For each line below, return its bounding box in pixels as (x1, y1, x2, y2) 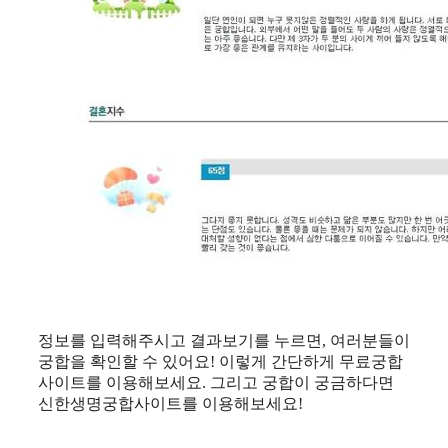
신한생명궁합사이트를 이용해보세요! (38, 394, 303, 412)
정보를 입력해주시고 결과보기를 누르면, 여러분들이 (38, 331, 410, 349)
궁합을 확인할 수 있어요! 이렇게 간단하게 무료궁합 (38, 352, 403, 370)
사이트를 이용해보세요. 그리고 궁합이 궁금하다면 (38, 373, 394, 391)
